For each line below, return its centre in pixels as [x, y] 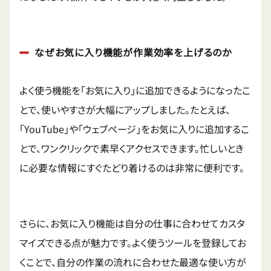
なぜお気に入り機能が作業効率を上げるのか [133, 52]
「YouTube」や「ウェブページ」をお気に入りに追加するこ [134, 129]
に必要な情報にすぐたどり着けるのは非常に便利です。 [132, 168]
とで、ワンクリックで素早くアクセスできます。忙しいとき [132, 149]
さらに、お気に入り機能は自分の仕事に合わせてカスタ [132, 224]
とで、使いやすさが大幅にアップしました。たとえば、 [125, 110]
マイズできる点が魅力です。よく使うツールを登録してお [133, 243]
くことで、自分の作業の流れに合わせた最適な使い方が [133, 262]
